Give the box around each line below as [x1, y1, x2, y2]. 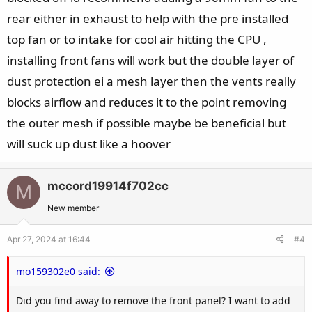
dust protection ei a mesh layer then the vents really [7, 73, 296, 89]
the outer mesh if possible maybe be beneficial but [7, 115, 286, 131]
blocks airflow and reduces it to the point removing [7, 94, 286, 110]
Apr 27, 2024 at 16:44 [7, 234, 91, 244]
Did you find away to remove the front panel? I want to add [16, 294, 290, 307]
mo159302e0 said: [16, 265, 100, 278]
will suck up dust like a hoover [7, 136, 171, 152]
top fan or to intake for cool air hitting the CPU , [7, 31, 267, 47]
